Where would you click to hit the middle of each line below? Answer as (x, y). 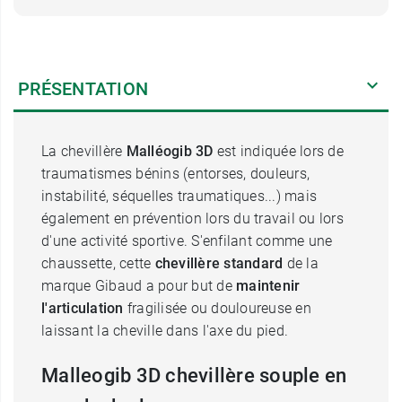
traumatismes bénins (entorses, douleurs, (175, 173)
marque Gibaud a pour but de (139, 285)
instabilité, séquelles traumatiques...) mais (179, 196)
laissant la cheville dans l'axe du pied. (165, 330)
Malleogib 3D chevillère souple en (194, 375)
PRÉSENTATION (83, 88)
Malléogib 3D (170, 151)
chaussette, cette (98, 263)
